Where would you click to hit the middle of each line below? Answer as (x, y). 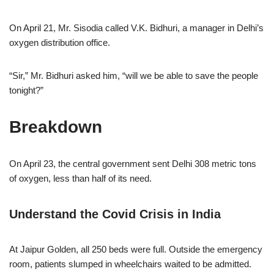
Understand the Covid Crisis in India (115, 214)
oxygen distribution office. (60, 43)
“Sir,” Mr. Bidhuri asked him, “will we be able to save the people (134, 76)
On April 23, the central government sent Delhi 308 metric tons (133, 164)
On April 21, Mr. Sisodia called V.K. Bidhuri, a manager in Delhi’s (136, 28)
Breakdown (56, 127)
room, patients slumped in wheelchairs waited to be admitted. (130, 264)
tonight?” (26, 90)
